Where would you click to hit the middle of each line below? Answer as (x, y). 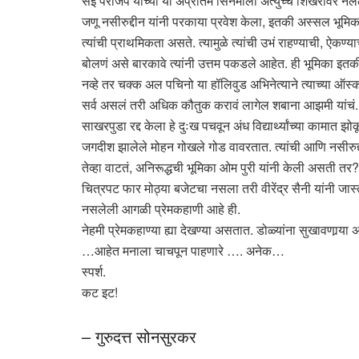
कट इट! (100, 292)
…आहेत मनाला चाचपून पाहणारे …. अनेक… (183, 251)
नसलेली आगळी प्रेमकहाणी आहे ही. (161, 209)
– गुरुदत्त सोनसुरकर (139, 336)
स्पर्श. (94, 272)
